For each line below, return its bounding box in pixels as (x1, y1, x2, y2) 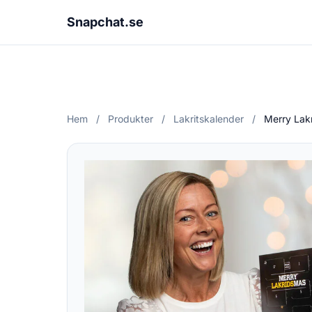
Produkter (108, 113, 153, 125)
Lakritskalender (173, 113, 244, 125)
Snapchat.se (67, 15, 143, 29)
